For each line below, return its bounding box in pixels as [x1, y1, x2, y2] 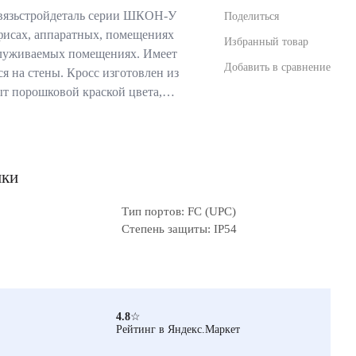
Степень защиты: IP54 [122, 222, 237, 235]
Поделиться [224, 10, 279, 22]
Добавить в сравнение [224, 60, 331, 73]
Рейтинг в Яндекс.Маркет [116, 323, 240, 335]
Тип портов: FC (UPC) [122, 205, 236, 218]
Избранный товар [224, 35, 308, 48]
